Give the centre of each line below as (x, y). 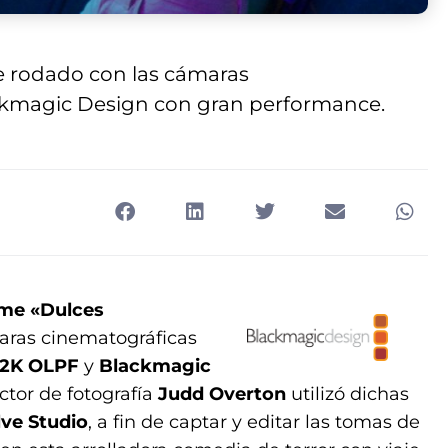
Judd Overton (222, 393)
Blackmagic (155, 365)
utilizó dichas (347, 393)
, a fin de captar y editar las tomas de (254, 421)
